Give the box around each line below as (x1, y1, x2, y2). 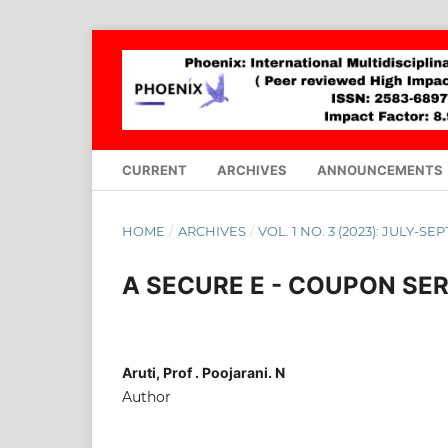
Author (122, 387, 171, 406)
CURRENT (122, 161, 187, 178)
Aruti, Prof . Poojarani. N (122, 363, 285, 381)
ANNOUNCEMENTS (317, 161, 443, 178)
